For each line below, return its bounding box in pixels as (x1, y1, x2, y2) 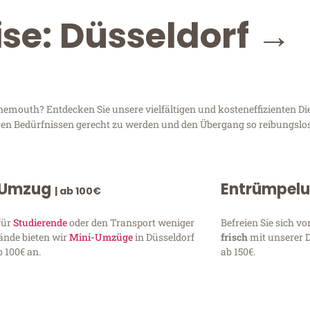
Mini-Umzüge (69, 230, 134, 244)
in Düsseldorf (133, 230, 195, 244)
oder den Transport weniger (67, 216, 195, 230)
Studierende (13, 216, 68, 230)
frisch (220, 230, 250, 244)
